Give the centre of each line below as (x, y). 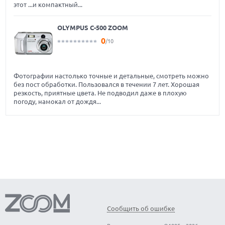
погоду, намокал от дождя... (58, 102)
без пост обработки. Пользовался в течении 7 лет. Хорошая (107, 85)
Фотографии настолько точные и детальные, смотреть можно (111, 76)
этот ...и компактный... (48, 5)
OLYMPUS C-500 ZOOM (93, 28)
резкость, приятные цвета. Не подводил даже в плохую (100, 93)
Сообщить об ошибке (141, 208)
